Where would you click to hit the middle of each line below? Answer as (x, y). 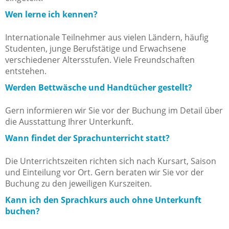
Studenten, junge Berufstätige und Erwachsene (96, 49)
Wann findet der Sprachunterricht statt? (87, 138)
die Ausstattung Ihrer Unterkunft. (69, 122)
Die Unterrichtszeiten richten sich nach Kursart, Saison (111, 161)
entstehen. (26, 71)
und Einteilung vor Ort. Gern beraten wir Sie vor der (105, 173)
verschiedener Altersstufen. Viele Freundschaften (100, 60)
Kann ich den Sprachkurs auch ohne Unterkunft (103, 200)
